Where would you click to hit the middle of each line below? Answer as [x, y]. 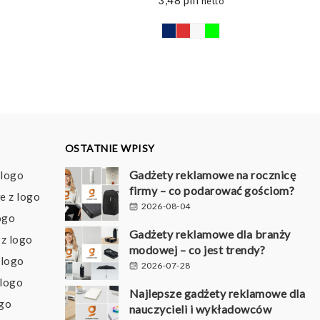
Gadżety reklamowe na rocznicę [212, 174]
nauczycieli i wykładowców [200, 309]
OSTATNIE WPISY [110, 148]
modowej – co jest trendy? [197, 249]
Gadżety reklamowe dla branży [210, 234]
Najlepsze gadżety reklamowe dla [217, 293]
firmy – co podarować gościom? [212, 190]
